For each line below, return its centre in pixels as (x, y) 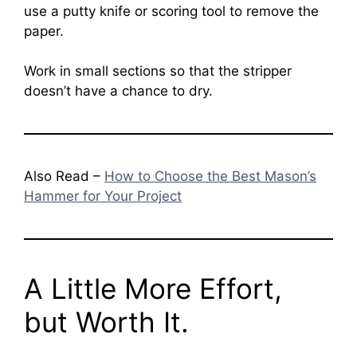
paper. (44, 31)
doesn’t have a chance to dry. (118, 91)
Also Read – (64, 177)
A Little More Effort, (153, 289)
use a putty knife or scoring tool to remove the (171, 11)
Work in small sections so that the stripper (158, 71)
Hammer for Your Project (103, 196)
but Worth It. (106, 322)
